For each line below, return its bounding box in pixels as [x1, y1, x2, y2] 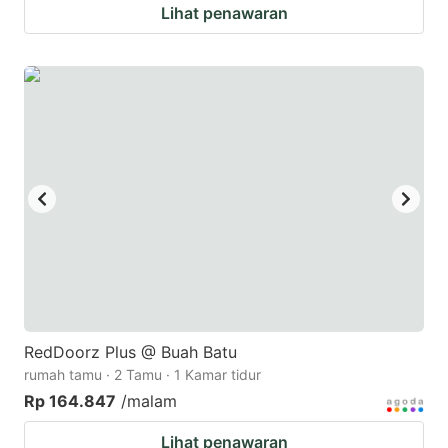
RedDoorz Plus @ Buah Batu [24, 342, 237, 363]
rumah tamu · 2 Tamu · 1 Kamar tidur [24, 366, 261, 384]
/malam [121, 391, 177, 412]
